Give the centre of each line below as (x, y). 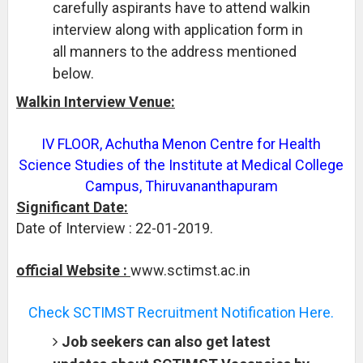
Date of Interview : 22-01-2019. (114, 228)
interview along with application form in (177, 30)
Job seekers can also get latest (166, 342)
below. (73, 73)
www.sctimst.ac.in (190, 270)
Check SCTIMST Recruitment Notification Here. (181, 312)
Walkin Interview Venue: (95, 102)
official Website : (73, 270)
